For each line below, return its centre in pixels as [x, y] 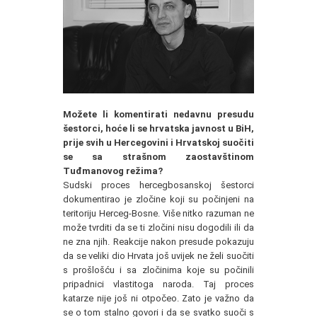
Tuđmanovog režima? [113, 171]
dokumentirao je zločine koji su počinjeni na [158, 199]
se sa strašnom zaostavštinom [158, 157]
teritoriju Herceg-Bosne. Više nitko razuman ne [158, 213]
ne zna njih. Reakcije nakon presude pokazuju [158, 242]
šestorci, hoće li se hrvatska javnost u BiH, [158, 128]
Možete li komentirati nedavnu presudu [158, 114]
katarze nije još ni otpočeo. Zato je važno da [158, 298]
